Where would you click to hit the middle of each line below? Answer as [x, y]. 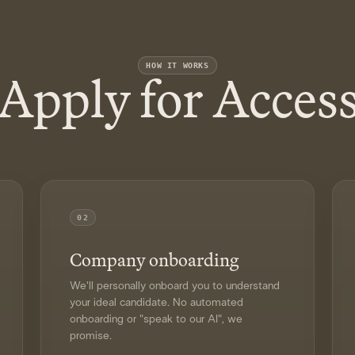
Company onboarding [155, 260]
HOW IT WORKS [177, 65]
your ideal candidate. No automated [157, 303]
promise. [91, 336]
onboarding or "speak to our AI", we [157, 319]
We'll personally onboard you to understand [175, 286]
